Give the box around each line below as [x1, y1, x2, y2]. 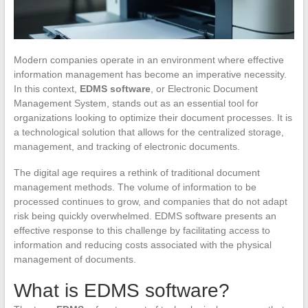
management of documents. [13, 253, 136, 265]
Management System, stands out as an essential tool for [13, 97, 258, 109]
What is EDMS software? [13, 279, 230, 301]
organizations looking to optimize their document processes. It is [13, 111, 292, 123]
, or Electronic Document [150, 82, 258, 94]
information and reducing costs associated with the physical [13, 239, 272, 250]
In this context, [13, 82, 80, 94]
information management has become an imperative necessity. [13, 68, 287, 80]
